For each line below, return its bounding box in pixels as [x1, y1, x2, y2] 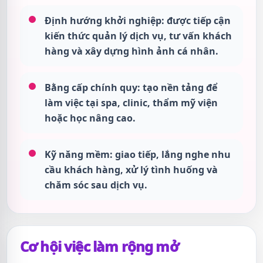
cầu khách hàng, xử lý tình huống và [45, 163, 218, 176]
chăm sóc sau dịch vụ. [45, 178, 147, 191]
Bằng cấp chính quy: [45, 81, 140, 94]
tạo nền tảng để [140, 81, 217, 94]
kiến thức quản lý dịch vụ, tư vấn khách [45, 29, 232, 42]
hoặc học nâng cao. [45, 112, 136, 124]
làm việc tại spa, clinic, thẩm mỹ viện [45, 96, 218, 109]
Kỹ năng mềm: [45, 148, 113, 161]
